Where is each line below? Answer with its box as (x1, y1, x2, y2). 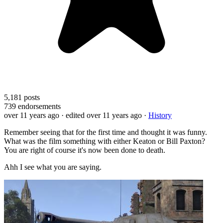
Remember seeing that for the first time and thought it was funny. (4, 127, 207, 136)
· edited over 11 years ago (61, 111, 142, 119)
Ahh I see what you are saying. (4, 162, 102, 171)
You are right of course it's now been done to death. (4, 145, 165, 154)
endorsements (16, 102, 61, 111)
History (148, 111, 172, 119)
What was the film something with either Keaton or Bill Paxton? (4, 136, 205, 145)
